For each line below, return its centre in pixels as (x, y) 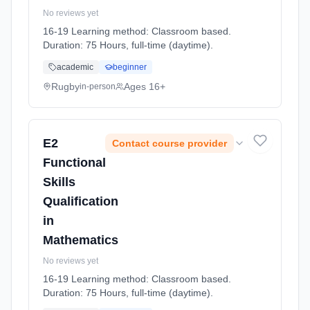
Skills (59, 182)
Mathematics (81, 240)
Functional (74, 163)
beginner (130, 67)
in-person (98, 86)
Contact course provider (170, 143)
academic (75, 67)
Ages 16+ (145, 86)
